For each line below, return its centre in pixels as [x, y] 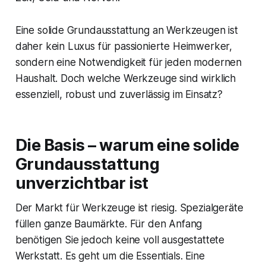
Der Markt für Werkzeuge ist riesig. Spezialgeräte [129, 208]
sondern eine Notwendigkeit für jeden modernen [129, 63]
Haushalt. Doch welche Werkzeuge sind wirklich [126, 79]
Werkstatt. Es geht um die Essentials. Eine [110, 256]
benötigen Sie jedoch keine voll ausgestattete [120, 240]
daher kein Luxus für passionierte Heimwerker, [124, 47]
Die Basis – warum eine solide [127, 145]
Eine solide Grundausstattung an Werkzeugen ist [126, 31]
